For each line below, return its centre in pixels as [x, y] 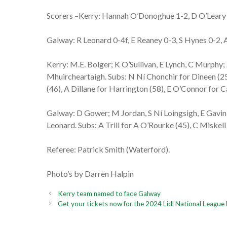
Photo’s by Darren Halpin [90, 174]
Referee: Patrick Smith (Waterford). [108, 149]
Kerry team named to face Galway [109, 193]
